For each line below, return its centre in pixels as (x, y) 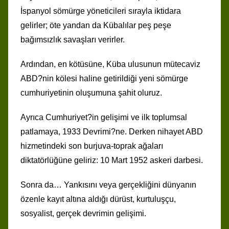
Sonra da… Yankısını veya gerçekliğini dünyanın (108, 185)
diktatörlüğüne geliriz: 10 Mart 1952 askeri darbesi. (112, 160)
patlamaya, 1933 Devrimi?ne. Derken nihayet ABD (112, 131)
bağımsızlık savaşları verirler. (73, 39)
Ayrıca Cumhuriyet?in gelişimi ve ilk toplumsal (104, 117)
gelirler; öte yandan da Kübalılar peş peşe (96, 25)
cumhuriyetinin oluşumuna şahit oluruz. (91, 93)
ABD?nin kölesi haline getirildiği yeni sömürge (104, 78)
